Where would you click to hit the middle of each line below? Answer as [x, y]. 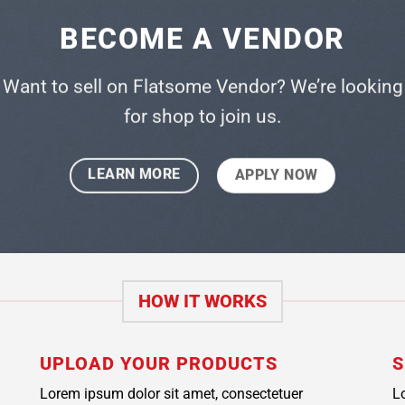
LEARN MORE [134, 174]
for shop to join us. [202, 116]
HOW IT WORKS [202, 301]
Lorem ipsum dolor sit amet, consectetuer [171, 394]
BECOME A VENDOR [202, 39]
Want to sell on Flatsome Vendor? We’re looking [202, 86]
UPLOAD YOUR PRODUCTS [159, 363]
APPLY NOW [276, 175]
